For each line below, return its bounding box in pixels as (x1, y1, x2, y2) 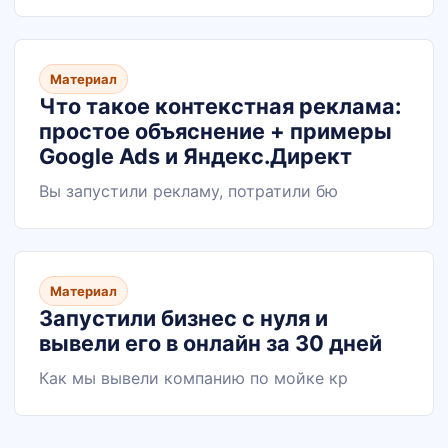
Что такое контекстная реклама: (39, 93, 401, 119)
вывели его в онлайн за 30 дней (39, 330, 382, 356)
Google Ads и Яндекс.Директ (39, 143, 352, 169)
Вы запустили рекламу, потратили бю (39, 181, 338, 201)
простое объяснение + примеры (39, 118, 392, 144)
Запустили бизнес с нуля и (39, 305, 328, 331)
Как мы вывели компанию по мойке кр (39, 368, 348, 388)
